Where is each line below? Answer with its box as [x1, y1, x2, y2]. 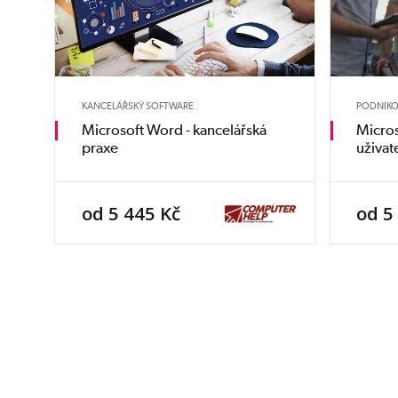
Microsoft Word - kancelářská [81, 121, 267, 139]
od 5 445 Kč [81, 200, 180, 226]
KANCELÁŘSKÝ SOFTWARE [81, 99, 194, 112]
